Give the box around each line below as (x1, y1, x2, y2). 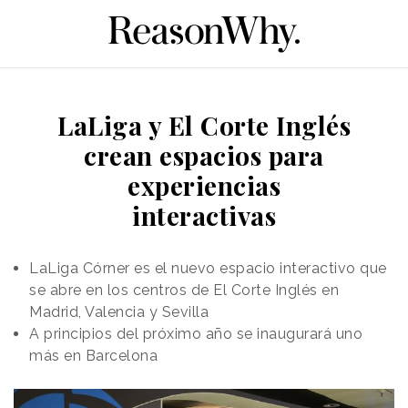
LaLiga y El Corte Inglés (57, 107, 351, 142)
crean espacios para (84, 138, 324, 172)
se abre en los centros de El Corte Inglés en (29, 280, 339, 299)
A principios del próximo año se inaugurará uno (29, 324, 362, 342)
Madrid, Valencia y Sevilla (29, 302, 209, 321)
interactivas (132, 198, 276, 232)
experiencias (127, 168, 280, 202)
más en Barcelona (29, 346, 158, 364)
